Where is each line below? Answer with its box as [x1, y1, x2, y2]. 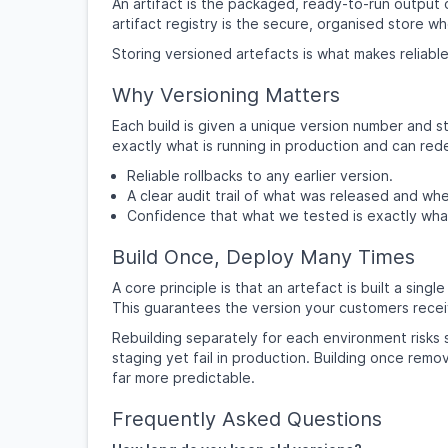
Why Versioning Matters [112, 83, 340, 107]
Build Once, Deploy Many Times [112, 245, 415, 269]
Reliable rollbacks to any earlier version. [127, 167, 393, 184]
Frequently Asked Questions [112, 407, 382, 431]
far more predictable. [112, 369, 255, 386]
